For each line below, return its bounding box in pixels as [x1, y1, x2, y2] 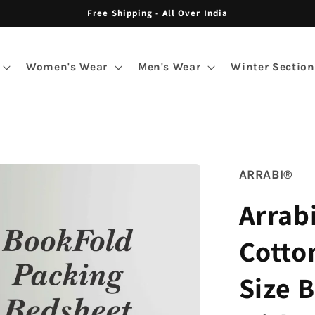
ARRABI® [238, 167, 294, 181]
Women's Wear [26, 60, 108, 73]
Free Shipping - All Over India [87, 7, 228, 19]
